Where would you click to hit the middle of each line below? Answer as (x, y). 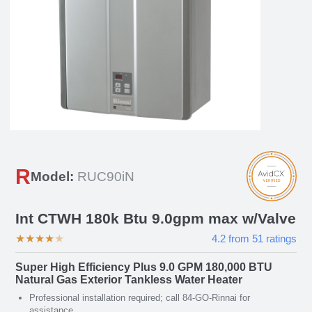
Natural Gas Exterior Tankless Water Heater (129, 279)
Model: (52, 176)
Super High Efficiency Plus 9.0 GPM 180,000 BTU (144, 267)
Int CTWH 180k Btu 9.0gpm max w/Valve (156, 218)
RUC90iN (106, 176)
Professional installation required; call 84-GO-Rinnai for (140, 297)
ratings (280, 238)
